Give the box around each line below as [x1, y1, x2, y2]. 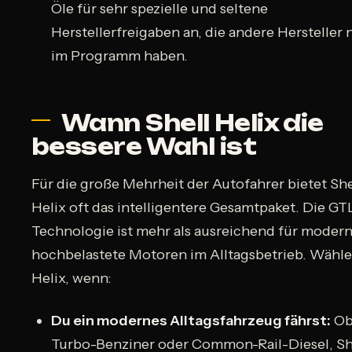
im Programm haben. [51, 47, 189, 65]
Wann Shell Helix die [61, 109, 324, 137]
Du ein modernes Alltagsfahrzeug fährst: [51, 311, 332, 329]
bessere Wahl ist [31, 133, 257, 161]
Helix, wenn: [31, 269, 112, 288]
